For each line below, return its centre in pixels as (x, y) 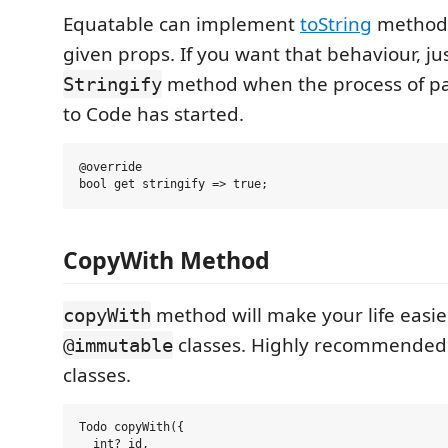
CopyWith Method (166, 259)
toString (336, 24)
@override (110, 167)
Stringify (112, 84)
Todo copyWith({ (131, 427)
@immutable (118, 344)
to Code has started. (153, 114)
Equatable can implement (181, 24)
